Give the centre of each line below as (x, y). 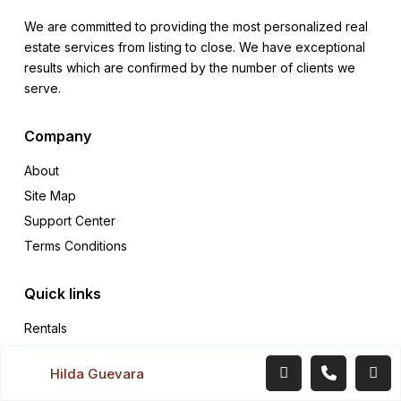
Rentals (46, 328)
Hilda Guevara (97, 373)
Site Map (50, 196)
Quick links (63, 294)
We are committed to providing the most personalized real (196, 27)
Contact (47, 379)
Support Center (70, 221)
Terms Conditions (76, 246)
